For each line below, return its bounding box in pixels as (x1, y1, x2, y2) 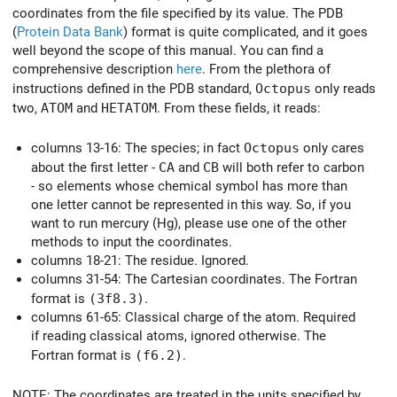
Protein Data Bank (17, 23, 123, 40)
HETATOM (101, 99, 157, 115)
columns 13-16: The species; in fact (31, 140, 244, 157)
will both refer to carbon (219, 160, 364, 176)
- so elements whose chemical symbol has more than (31, 178, 347, 195)
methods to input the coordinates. (31, 234, 232, 251)
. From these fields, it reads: (157, 99, 321, 116)
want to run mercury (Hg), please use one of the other (31, 215, 346, 232)
